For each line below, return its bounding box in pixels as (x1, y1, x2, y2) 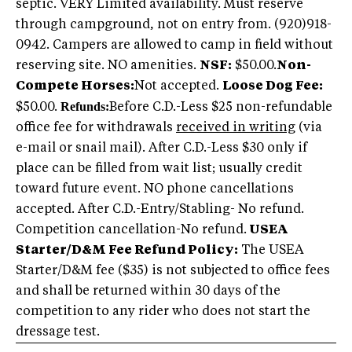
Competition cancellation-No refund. (16, 224, 247, 237)
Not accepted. (134, 80, 222, 93)
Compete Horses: (16, 80, 134, 93)
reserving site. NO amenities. (16, 60, 200, 73)
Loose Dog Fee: (222, 80, 323, 93)
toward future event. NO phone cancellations (16, 183, 294, 196)
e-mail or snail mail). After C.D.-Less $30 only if (16, 142, 307, 156)
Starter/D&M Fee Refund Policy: (16, 244, 238, 258)
